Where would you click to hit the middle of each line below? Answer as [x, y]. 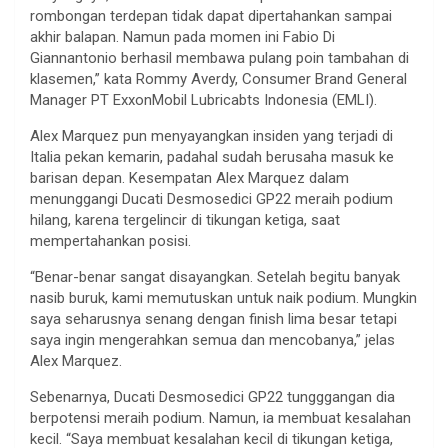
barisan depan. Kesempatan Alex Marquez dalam [189, 177]
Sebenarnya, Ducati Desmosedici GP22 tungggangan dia [212, 396]
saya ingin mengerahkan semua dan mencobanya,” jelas [212, 339]
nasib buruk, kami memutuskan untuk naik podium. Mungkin [223, 297]
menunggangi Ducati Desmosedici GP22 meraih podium [211, 198]
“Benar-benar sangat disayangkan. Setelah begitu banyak [215, 276]
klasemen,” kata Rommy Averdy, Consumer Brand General [218, 78]
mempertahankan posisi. [110, 240]
